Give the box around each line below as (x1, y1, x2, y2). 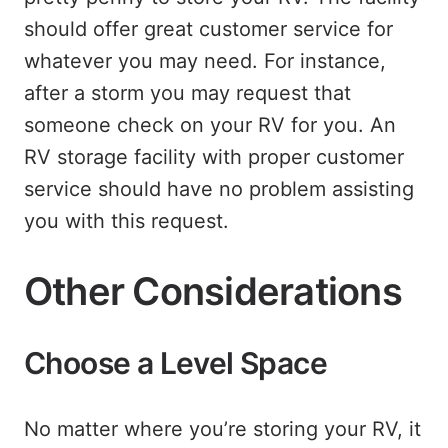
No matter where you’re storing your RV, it (24, 417, 421, 441)
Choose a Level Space (24, 345, 327, 381)
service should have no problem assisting (24, 177, 414, 201)
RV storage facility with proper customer (24, 145, 404, 169)
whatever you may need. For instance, (24, 49, 386, 73)
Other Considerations (24, 268, 402, 314)
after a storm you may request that (24, 81, 351, 105)
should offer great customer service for (24, 17, 393, 41)
